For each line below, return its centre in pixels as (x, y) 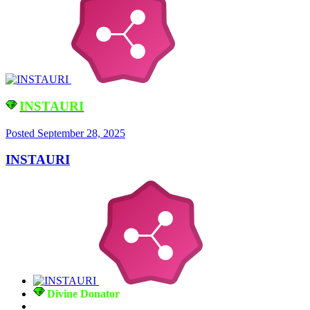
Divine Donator (84, 294)
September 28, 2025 (81, 133)
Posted (21, 133)
